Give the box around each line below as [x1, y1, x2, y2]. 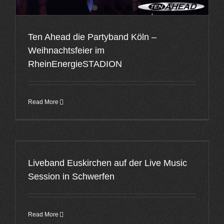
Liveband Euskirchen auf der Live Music [28, 158, 187, 168]
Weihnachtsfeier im [28, 45, 104, 56]
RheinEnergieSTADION [28, 59, 122, 69]
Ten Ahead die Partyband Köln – [28, 32, 156, 42]
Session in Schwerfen [28, 171, 114, 181]
